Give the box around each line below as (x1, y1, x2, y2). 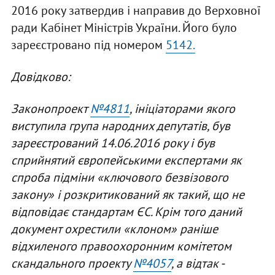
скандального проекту (10, 255, 133, 271)
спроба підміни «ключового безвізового (10, 169, 228, 185)
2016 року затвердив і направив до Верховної (10, 2, 261, 18)
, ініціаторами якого (129, 100, 235, 117)
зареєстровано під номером (10, 36, 166, 53)
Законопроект (10, 100, 90, 117)
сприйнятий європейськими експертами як (10, 152, 242, 168)
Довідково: (10, 68, 70, 85)
